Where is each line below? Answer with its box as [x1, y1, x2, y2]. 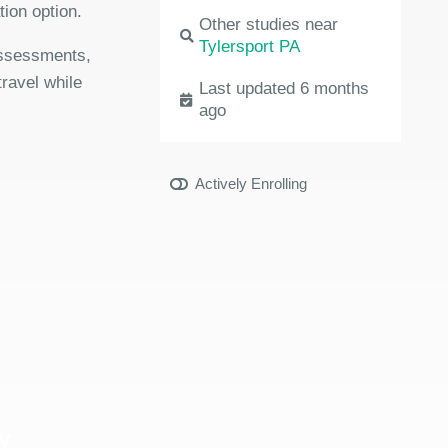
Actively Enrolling [195, 175, 308, 192]
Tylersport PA [199, 37, 301, 56]
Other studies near [199, 15, 339, 34]
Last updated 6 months [199, 79, 370, 98]
